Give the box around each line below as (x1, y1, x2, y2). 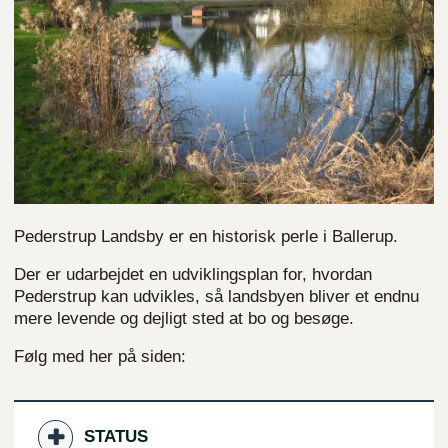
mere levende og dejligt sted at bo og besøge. (14, 309, 354, 328)
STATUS (84, 427, 148, 446)
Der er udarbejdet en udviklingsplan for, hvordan (14, 265, 372, 284)
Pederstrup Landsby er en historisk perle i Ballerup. (14, 227, 398, 246)
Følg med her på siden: (14, 347, 186, 366)
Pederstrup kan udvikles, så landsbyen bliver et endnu (14, 287, 419, 306)
